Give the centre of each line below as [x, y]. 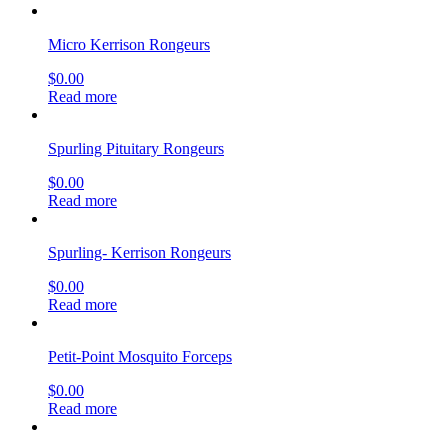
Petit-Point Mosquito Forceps [140, 356]
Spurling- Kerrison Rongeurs [139, 252]
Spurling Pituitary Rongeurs [136, 148]
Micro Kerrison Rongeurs [129, 44]
